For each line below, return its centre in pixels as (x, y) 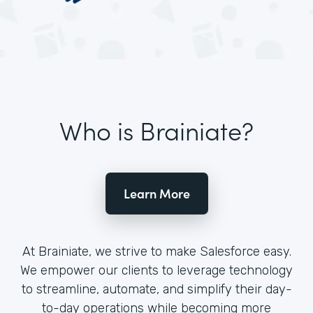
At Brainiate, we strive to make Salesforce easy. (156, 251)
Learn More (156, 193)
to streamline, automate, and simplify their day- (156, 289)
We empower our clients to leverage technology (156, 270)
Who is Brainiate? (156, 129)
